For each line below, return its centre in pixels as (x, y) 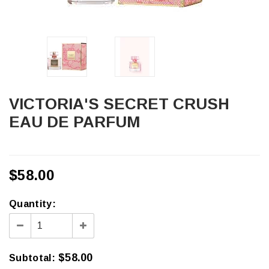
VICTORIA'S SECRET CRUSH (14, 104)
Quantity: (32, 204)
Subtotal (30, 258)
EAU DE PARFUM (74, 122)
